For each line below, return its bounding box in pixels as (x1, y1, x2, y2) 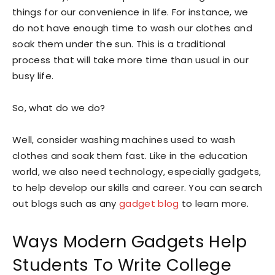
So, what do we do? (12, 101, 106, 114)
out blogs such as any (12, 197, 120, 210)
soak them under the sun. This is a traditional (12, 37, 226, 50)
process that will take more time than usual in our (12, 53, 249, 66)
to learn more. (179, 197, 249, 210)
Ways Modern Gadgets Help (12, 230, 247, 253)
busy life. (12, 69, 54, 82)
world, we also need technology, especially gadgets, (12, 165, 261, 178)
